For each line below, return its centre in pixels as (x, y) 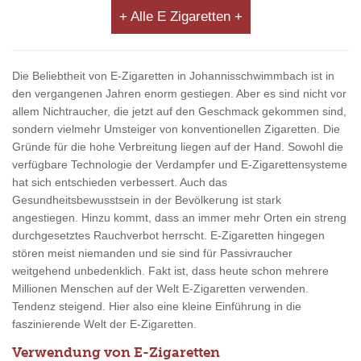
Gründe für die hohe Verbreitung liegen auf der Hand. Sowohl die (178, 147)
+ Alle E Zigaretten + (180, 17)
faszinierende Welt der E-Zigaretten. (104, 324)
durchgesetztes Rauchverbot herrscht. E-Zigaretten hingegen (168, 236)
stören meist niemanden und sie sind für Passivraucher (152, 253)
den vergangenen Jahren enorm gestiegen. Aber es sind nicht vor (179, 94)
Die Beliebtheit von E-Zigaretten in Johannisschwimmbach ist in (173, 76)
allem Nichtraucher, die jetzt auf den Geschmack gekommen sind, (179, 112)
